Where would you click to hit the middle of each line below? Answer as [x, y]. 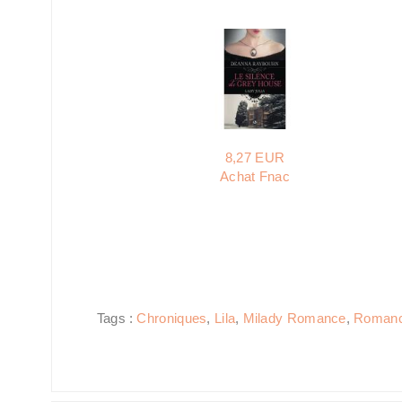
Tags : [117, 318]
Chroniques [172, 318]
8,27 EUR [255, 157]
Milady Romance [294, 318]
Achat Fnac [255, 176]
